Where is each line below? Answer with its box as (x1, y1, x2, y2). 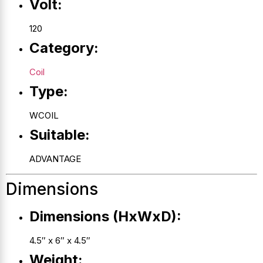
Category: (29, 39, 99, 56)
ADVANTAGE (29, 153, 81, 164)
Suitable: (29, 126, 90, 143)
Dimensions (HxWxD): (29, 208, 181, 225)
